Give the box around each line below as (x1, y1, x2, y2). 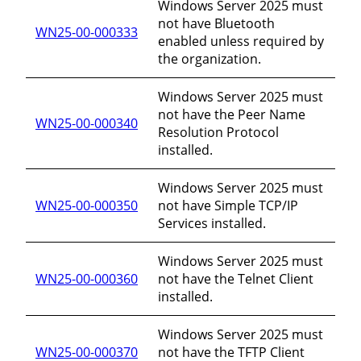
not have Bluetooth (158, 14, 275, 32)
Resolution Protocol (158, 122, 279, 141)
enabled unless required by (158, 31, 324, 50)
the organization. (158, 49, 261, 68)
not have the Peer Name (158, 105, 305, 123)
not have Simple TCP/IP (158, 196, 298, 214)
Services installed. (158, 214, 266, 232)
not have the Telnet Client (158, 269, 313, 288)
